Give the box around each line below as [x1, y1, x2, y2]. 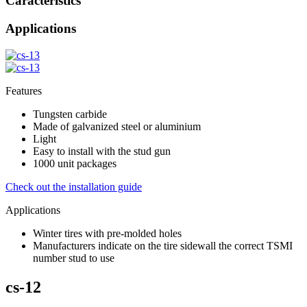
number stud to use [33, 251, 114, 264]
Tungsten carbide [33, 108, 107, 120]
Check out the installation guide [5, 180, 142, 193]
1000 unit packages [33, 157, 116, 169]
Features [5, 84, 42, 97]
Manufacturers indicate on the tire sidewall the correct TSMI [33, 239, 293, 251]
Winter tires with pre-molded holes [33, 227, 182, 239]
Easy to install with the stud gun [33, 145, 171, 157]
